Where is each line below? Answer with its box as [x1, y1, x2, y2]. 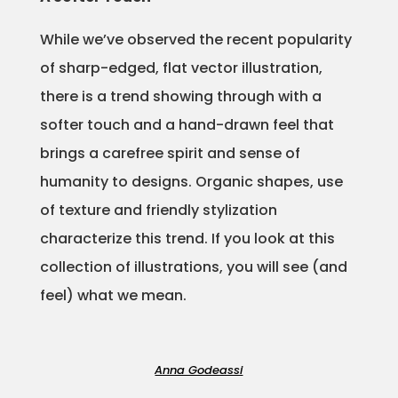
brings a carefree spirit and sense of [39, 143, 300, 163]
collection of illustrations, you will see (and [39, 257, 347, 277]
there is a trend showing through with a [39, 86, 322, 107]
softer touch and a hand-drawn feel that [39, 115, 334, 135]
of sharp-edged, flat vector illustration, [39, 58, 322, 78]
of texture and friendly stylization [39, 200, 277, 220]
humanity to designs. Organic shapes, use [39, 171, 343, 192]
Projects [18, 21, 104, 51]
